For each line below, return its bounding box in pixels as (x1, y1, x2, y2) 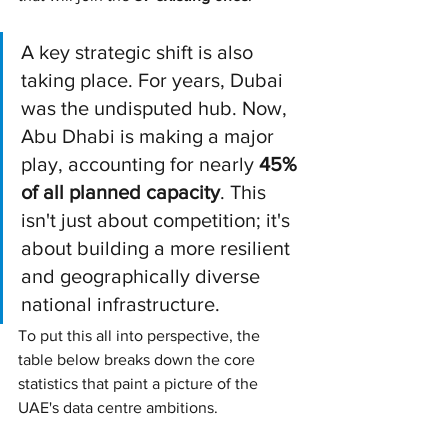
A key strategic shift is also (21, 40, 258, 63)
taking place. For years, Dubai (21, 68, 288, 91)
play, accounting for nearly (21, 152, 259, 175)
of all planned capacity (21, 180, 220, 203)
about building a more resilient (21, 236, 295, 259)
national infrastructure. (21, 292, 220, 315)
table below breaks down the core (18, 350, 259, 368)
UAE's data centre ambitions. (18, 398, 218, 416)
